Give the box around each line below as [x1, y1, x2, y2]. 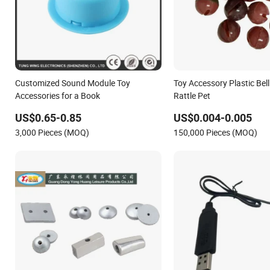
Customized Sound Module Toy [15, 77, 130, 89]
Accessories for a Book [15, 89, 100, 101]
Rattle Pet [173, 89, 210, 101]
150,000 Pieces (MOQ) [173, 126, 257, 138]
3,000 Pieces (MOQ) [15, 126, 89, 138]
